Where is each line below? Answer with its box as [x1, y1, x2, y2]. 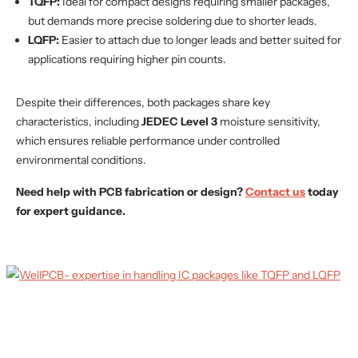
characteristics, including [16, 114, 141, 129]
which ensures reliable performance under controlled [16, 133, 280, 148]
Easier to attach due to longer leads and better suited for [59, 33, 341, 47]
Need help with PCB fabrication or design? [16, 185, 245, 199]
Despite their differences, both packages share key [16, 95, 270, 109]
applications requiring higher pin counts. [28, 52, 226, 66]
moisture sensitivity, [217, 114, 320, 129]
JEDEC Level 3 [141, 114, 217, 129]
